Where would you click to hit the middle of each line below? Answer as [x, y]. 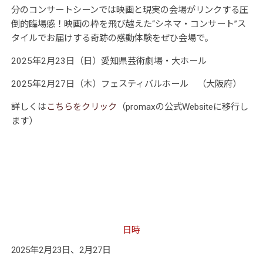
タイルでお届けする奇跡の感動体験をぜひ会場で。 [112, 38]
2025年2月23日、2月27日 [61, 250]
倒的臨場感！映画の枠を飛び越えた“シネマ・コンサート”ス [128, 24]
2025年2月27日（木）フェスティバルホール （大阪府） [126, 84]
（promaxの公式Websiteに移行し [182, 107]
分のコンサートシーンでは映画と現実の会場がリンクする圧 [129, 10]
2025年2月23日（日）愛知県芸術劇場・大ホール [109, 61]
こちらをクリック [81, 107]
